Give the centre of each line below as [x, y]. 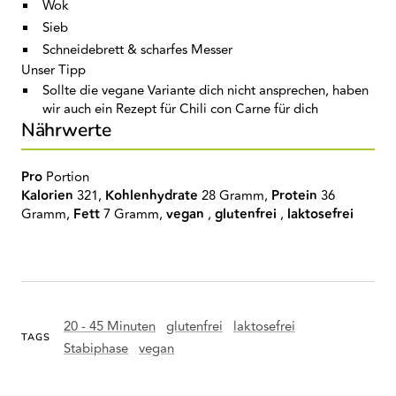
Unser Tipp [53, 70]
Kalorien [47, 196]
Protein [294, 196]
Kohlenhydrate [152, 196]
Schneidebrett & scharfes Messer [137, 50]
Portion [68, 177]
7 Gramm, [131, 214]
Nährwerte [66, 130]
